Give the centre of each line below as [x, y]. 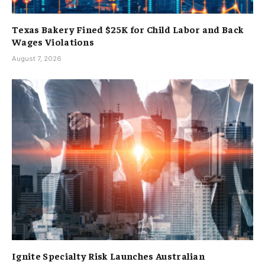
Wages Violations [53, 41]
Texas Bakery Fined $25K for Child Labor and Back [128, 29]
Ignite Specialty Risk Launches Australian [109, 255]
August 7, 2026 [37, 58]
